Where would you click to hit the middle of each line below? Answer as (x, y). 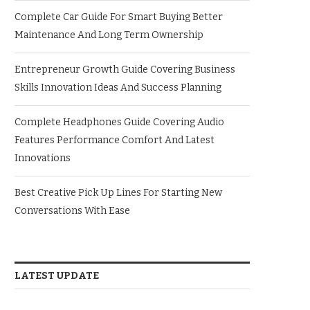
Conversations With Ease (72, 211)
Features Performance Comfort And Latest (115, 140)
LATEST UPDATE (57, 276)
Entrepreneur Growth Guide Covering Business (125, 70)
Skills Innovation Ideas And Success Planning (118, 88)
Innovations (43, 158)
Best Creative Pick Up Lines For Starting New (118, 193)
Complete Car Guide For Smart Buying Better (119, 17)
